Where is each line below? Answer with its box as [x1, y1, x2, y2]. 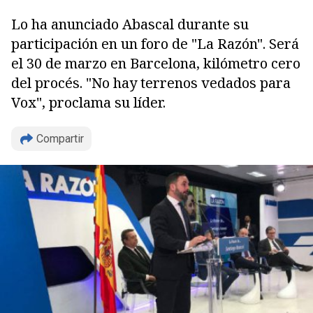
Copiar [40, 208, 78, 228]
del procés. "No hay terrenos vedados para [11, 73, 291, 92]
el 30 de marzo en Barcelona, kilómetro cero [11, 54, 300, 73]
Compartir [36, 132, 84, 145]
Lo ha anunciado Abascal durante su [11, 15, 249, 34]
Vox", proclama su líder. [11, 93, 166, 112]
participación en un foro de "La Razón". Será [11, 34, 299, 53]
